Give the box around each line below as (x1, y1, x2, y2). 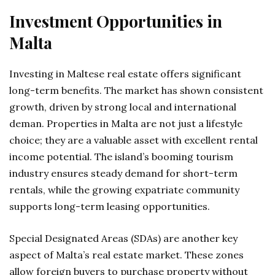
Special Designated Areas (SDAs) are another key (9, 232, 238, 244)
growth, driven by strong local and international (9, 101, 236, 113)
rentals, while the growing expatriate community (9, 184, 239, 196)
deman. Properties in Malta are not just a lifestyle (9, 117, 242, 130)
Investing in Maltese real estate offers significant (9, 68, 241, 80)
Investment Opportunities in (9, 10, 222, 32)
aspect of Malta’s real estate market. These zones (9, 249, 244, 261)
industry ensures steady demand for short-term (9, 167, 238, 179)
